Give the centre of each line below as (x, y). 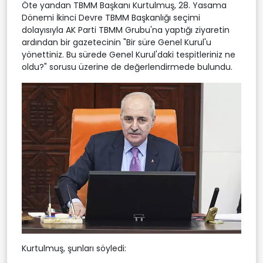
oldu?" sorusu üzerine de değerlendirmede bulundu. (127, 67)
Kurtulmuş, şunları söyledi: (74, 248)
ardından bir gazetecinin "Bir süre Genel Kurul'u (117, 42)
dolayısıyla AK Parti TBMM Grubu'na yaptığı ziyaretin (126, 30)
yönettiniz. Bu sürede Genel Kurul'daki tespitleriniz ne (129, 54)
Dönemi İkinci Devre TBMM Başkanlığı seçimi (111, 17)
